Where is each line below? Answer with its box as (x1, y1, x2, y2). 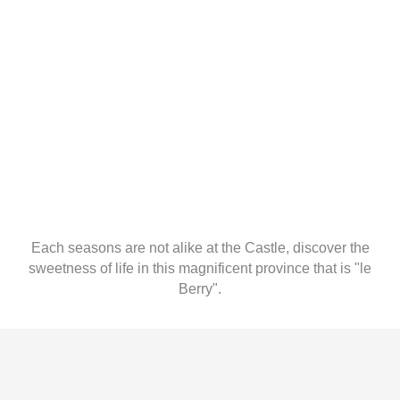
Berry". (179, 281, 221, 296)
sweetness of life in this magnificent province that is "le (29, 261, 371, 276)
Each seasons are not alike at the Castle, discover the (30, 240, 370, 255)
